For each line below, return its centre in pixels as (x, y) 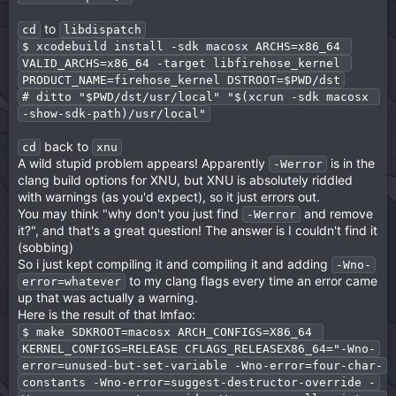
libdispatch (103, 30)
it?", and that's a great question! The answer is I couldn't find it (198, 230)
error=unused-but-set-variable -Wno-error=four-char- (202, 366)
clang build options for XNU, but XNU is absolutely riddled (185, 180)
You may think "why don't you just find (130, 213)
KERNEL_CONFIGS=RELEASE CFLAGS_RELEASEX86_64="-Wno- (199, 349)
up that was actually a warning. (108, 297)
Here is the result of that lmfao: (107, 314)
